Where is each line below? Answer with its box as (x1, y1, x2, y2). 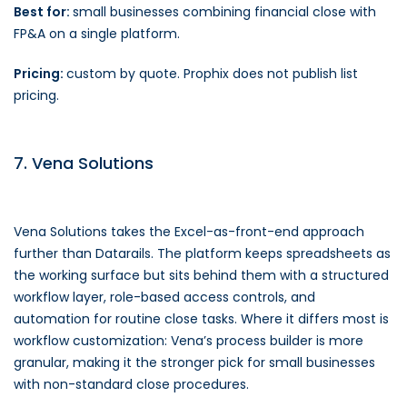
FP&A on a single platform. (14, 25, 180, 43)
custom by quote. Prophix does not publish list (66, 65, 358, 83)
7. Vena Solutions (14, 152, 154, 174)
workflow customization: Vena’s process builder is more (14, 332, 363, 350)
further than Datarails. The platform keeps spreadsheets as (14, 244, 391, 263)
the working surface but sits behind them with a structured (14, 266, 389, 284)
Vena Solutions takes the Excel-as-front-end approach (14, 223, 364, 241)
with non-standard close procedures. (14, 375, 249, 393)
